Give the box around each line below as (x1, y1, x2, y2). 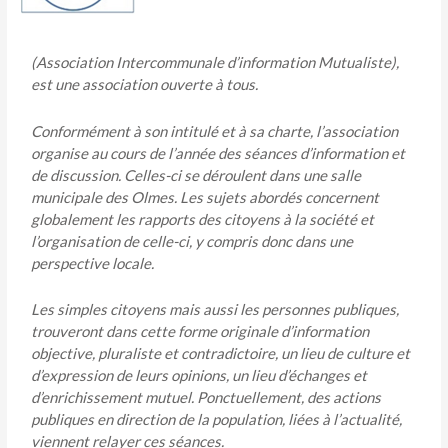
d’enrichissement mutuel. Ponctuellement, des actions (31, 387, 382, 406)
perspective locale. (31, 253, 155, 272)
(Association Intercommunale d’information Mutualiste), (31, 53, 400, 72)
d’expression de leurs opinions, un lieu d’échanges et (31, 365, 368, 384)
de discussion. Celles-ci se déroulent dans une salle (31, 165, 362, 184)
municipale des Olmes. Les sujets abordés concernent (31, 187, 380, 206)
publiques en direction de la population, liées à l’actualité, (31, 409, 403, 428)
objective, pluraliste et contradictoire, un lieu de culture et (31, 343, 411, 362)
